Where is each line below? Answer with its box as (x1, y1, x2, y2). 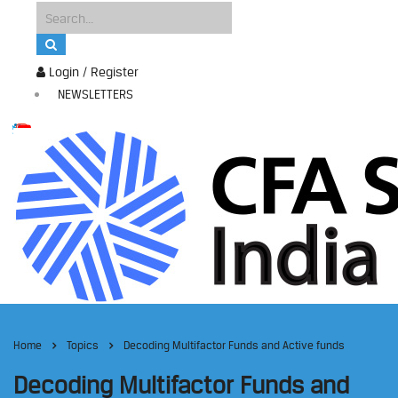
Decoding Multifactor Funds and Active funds (123, 338, 345, 352)
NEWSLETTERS (58, 87, 133, 101)
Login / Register (45, 64, 139, 79)
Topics (67, 338, 99, 352)
